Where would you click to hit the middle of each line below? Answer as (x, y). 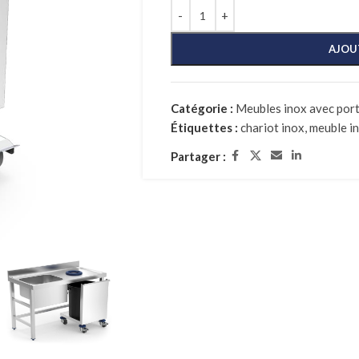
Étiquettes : (204, 127)
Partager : (198, 156)
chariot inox (272, 127)
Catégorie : (202, 108)
